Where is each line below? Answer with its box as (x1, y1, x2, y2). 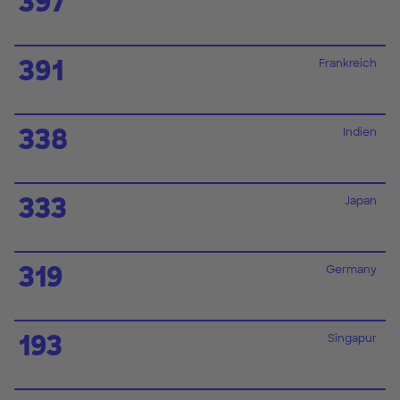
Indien (343, 124, 377, 139)
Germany (326, 262, 377, 277)
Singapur (328, 330, 377, 346)
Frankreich (319, 55, 377, 71)
